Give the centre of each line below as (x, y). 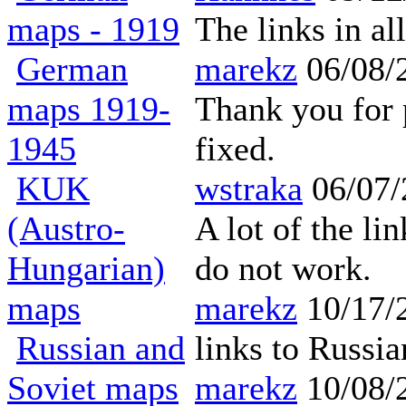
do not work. (283, 268)
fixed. (235, 149)
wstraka (249, 188)
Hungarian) (86, 268)
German (72, 69)
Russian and (101, 348)
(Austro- (66, 228)
